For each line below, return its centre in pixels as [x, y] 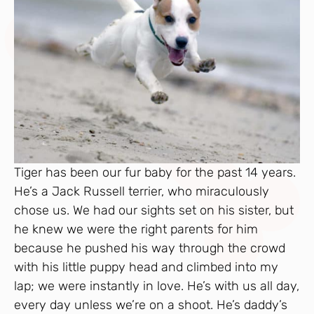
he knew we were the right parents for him [136, 230]
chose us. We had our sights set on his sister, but [154, 211]
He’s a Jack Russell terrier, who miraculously [142, 192]
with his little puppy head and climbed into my [146, 267]
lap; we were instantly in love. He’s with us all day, [157, 286]
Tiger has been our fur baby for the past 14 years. [155, 173]
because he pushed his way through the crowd [150, 248]
